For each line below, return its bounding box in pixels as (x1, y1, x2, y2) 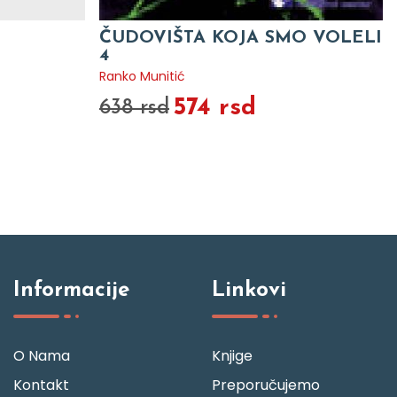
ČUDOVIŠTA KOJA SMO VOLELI (99, 29, 382, 47)
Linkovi (212, 280, 286, 301)
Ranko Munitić (99, 67, 185, 85)
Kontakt (13, 375, 69, 395)
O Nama (13, 346, 70, 366)
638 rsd (99, 97, 169, 119)
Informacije (13, 280, 129, 301)
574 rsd (174, 96, 256, 121)
